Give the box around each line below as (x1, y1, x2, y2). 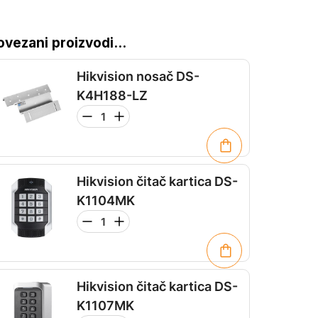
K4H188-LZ (77, 88, 148, 103)
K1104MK (77, 193, 135, 208)
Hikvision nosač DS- (77, 69, 199, 84)
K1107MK (77, 298, 134, 313)
